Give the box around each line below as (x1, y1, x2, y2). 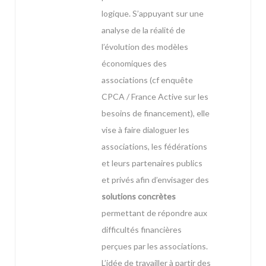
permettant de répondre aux (102, 208, 207, 218)
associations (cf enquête (102, 75, 193, 85)
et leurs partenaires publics (102, 158, 202, 169)
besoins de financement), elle (102, 108, 210, 119)
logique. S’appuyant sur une (102, 8, 204, 19)
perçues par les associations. (102, 241, 208, 252)
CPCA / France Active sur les (102, 91, 208, 102)
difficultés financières (102, 224, 182, 235)
